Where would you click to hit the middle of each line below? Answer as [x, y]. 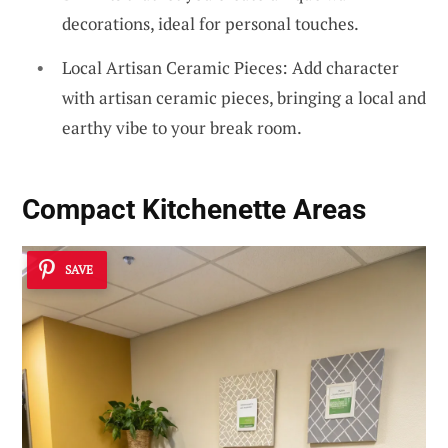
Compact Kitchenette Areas [194, 210]
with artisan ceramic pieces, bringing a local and [244, 97]
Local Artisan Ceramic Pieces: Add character [230, 67]
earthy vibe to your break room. [182, 127]
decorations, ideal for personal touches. [210, 24]
